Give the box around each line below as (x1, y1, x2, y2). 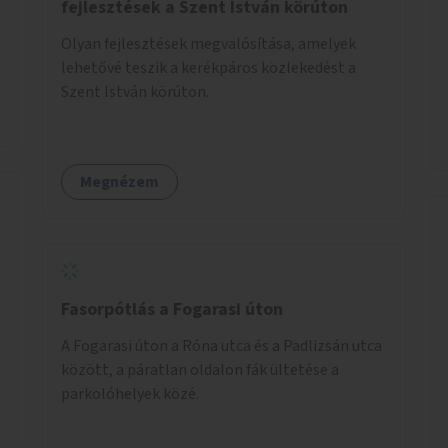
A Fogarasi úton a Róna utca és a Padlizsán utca (61, 334, 382, 357)
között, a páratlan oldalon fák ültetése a (61, 358, 339, 381)
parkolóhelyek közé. (61, 382, 199, 405)
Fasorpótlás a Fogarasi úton (61, 296, 283, 322)
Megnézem (80, 170, 159, 193)
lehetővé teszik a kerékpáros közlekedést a (61, 56, 356, 79)
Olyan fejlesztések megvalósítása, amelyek (61, 32, 356, 55)
